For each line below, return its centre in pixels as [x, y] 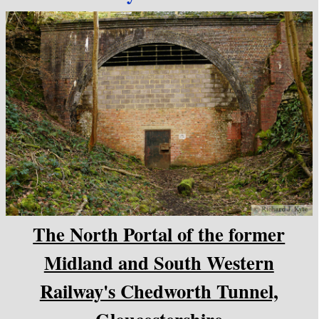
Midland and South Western [159, 262]
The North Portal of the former [159, 234]
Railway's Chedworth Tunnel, [159, 291]
